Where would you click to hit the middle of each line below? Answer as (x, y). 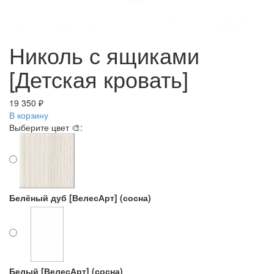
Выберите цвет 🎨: (46, 127)
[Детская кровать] (99, 79)
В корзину (29, 115)
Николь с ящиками (104, 55)
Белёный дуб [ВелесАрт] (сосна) (80, 198)
